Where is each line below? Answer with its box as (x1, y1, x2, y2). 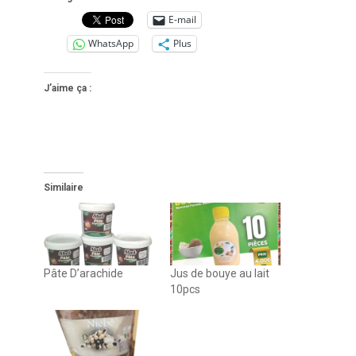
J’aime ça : (44, 82, 91, 94)
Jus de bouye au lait (170, 267, 269, 281)
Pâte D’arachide (44, 267, 123, 281)
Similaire (44, 181, 83, 193)
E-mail (168, 13, 196, 27)
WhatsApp (88, 37, 133, 51)
